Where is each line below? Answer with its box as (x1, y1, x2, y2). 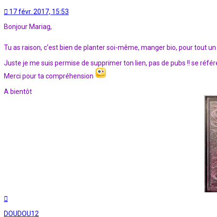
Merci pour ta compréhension (4, 72, 95, 80)
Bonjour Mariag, (4, 22, 52, 31)
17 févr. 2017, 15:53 (9, 7, 69, 15)
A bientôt (4, 87, 32, 95)
